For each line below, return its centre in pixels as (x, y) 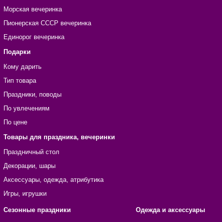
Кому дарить (22, 67)
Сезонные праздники (37, 210)
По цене (15, 122)
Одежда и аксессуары (170, 210)
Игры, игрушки (25, 194)
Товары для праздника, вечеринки (59, 137)
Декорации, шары (29, 166)
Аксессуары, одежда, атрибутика (53, 180)
